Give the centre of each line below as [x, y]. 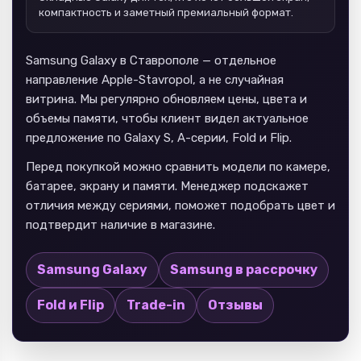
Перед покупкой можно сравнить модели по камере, [178, 166]
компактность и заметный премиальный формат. [166, 12]
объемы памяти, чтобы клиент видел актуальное [167, 118]
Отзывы [235, 305]
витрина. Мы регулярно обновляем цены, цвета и [166, 99]
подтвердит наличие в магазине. [120, 224]
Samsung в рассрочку [244, 269]
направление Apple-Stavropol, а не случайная [155, 79]
